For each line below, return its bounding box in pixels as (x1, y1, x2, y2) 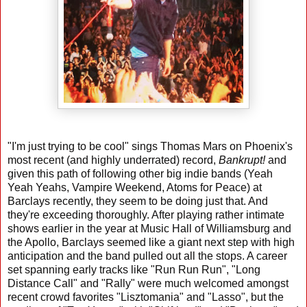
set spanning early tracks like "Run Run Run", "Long (8, 263, 260, 275)
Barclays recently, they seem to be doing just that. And (8, 195, 268, 207)
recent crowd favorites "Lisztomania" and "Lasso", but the (8, 291, 284, 303)
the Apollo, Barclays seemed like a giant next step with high (8, 236, 295, 248)
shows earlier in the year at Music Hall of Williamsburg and (8, 222, 291, 234)
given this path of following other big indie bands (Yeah (8, 167, 273, 180)
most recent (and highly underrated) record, (8, 153, 219, 166)
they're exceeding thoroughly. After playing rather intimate (8, 208, 284, 221)
